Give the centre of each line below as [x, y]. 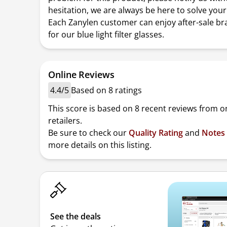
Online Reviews [81, 74]
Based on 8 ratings [107, 90]
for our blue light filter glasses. [106, 34]
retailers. [65, 121]
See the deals [76, 216]
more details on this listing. [100, 145]
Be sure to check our [89, 133]
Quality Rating [156, 133]
